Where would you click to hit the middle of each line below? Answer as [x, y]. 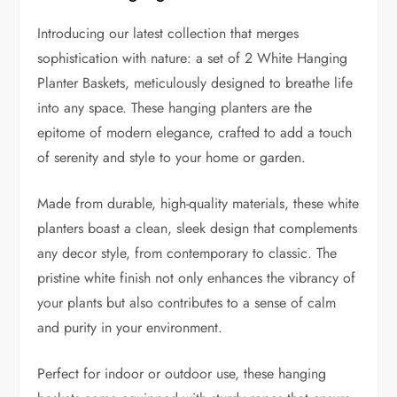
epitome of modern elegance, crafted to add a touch [195, 133]
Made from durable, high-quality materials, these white [198, 204]
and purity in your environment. [130, 328]
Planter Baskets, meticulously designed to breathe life [195, 83]
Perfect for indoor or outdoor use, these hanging [182, 374]
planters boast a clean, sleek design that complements [198, 229]
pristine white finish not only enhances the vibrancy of [197, 278]
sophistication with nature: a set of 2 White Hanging [193, 58]
